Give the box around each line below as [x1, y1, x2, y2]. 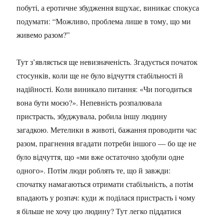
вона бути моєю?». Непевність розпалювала [16, 97, 162, 108]
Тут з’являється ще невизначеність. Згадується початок [16, 57, 198, 67]
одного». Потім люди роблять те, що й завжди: [16, 165, 171, 175]
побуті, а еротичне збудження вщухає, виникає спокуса [16, 2, 200, 13]
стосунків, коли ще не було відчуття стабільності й [16, 70, 184, 80]
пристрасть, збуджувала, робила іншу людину [16, 111, 168, 121]
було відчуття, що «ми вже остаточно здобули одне [16, 152, 185, 162]
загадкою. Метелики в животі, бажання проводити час [16, 124, 197, 135]
